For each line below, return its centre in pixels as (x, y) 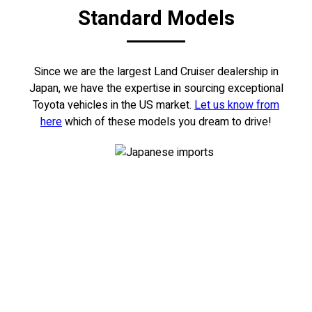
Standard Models (156, 19)
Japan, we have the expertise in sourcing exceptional (156, 89)
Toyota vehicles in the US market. (114, 106)
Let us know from (237, 106)
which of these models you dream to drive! (167, 122)
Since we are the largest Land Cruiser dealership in (156, 72)
